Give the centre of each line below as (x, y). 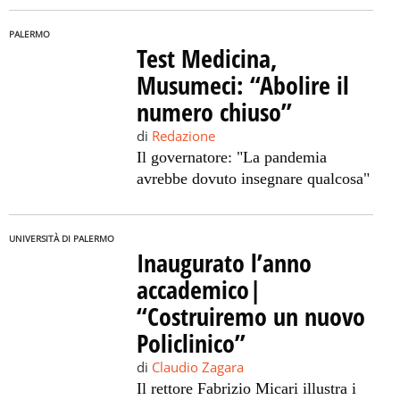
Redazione (183, 136)
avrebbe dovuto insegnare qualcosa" (253, 179)
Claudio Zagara (197, 367)
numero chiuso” (214, 112)
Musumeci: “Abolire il (242, 85)
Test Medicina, (207, 58)
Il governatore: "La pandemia (231, 157)
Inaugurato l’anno (224, 262)
